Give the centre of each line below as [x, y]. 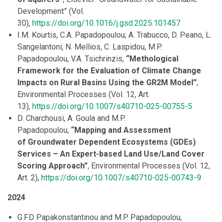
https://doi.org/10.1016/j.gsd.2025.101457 [106, 23]
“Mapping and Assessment [121, 130]
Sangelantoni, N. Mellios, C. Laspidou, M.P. [90, 47]
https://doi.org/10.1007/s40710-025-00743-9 [121, 178]
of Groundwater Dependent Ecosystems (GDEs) [107, 142]
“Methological [152, 59]
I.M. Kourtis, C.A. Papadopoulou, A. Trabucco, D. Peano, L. [114, 35]
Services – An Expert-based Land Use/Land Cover [111, 154]
